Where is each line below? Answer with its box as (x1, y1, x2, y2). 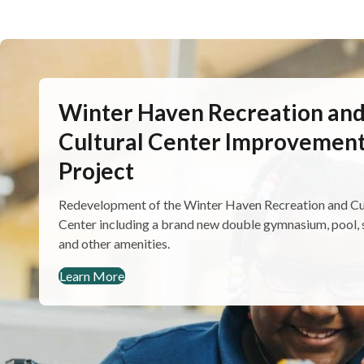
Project (58, 157, 134, 184)
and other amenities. (58, 236, 170, 251)
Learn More (59, 268, 124, 284)
